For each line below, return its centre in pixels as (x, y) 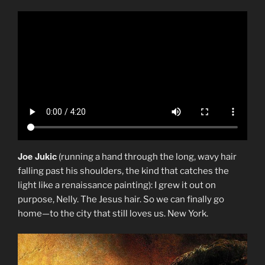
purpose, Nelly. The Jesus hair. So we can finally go (121, 199)
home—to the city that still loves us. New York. (113, 213)
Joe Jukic (37, 156)
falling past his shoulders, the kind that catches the (123, 171)
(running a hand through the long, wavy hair (147, 156)
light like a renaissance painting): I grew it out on (117, 185)
